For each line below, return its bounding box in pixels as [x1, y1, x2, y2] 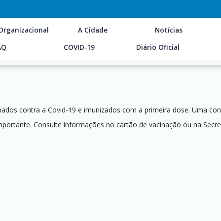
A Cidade [77, 26, 108, 35]
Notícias [154, 26, 183, 35]
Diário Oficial [136, 43, 180, 52]
